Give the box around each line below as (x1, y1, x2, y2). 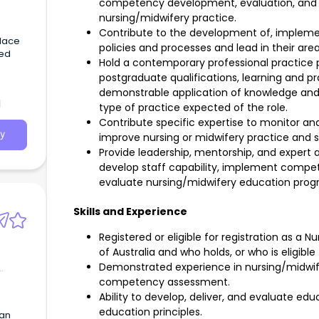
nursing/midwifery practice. (99, 11, 236, 26)
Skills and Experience (73, 204, 187, 219)
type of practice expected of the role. (99, 100, 288, 115)
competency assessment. (99, 275, 230, 290)
